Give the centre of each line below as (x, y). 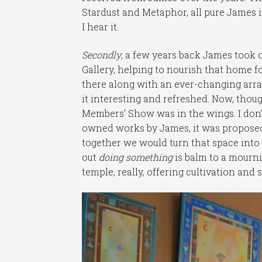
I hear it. (101, 27)
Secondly (102, 55)
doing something (136, 157)
